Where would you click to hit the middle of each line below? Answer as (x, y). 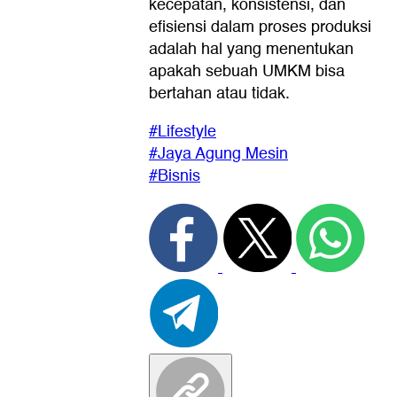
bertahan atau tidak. (219, 93)
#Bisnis (175, 175)
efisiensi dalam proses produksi (260, 27)
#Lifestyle (183, 131)
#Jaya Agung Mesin (218, 153)
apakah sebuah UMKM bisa (247, 71)
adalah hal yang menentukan (251, 49)
